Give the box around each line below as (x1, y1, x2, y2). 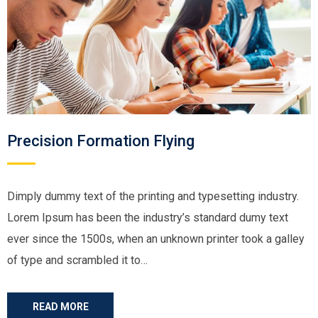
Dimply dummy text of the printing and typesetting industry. (7, 190, 299, 203)
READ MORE (32, 301, 89, 312)
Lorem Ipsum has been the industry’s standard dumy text (7, 211, 288, 224)
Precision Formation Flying (7, 132, 194, 150)
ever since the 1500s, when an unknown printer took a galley (7, 232, 305, 246)
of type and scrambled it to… (7, 253, 148, 267)
